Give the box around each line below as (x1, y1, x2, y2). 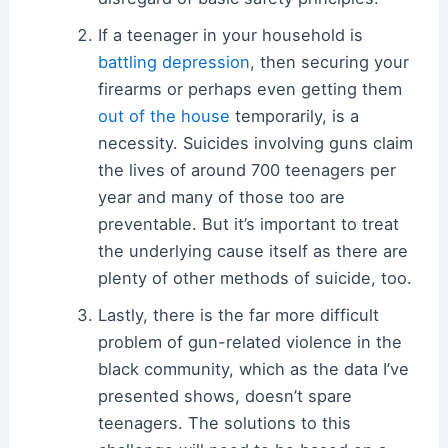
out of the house (98, 106, 231, 127)
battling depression (98, 52, 251, 73)
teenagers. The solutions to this (98, 413, 352, 434)
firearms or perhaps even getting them (98, 79, 403, 100)
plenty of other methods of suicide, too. (98, 268, 413, 289)
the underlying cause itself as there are (98, 241, 409, 262)
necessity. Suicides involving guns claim (98, 133, 414, 154)
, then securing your (250, 52, 410, 73)
